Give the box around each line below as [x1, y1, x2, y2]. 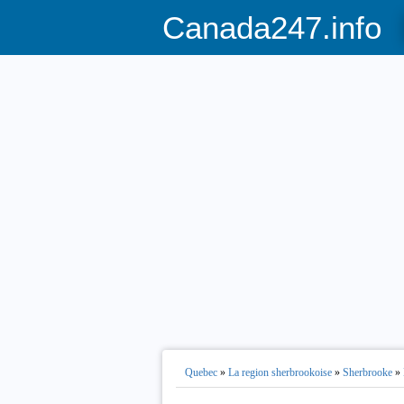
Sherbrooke [342, 366, 392, 379]
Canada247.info [161, 10, 381, 45]
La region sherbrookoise [227, 366, 332, 379]
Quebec [184, 366, 217, 379]
